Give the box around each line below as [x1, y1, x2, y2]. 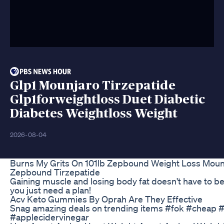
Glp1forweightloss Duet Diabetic [10, 93, 205, 106]
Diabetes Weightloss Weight [10, 107, 177, 120]
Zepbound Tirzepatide [10, 166, 100, 177]
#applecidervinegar [10, 211, 89, 222]
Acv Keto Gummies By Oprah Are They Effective [10, 193, 202, 204]
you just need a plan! [10, 184, 91, 195]
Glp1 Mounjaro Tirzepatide [10, 79, 175, 92]
